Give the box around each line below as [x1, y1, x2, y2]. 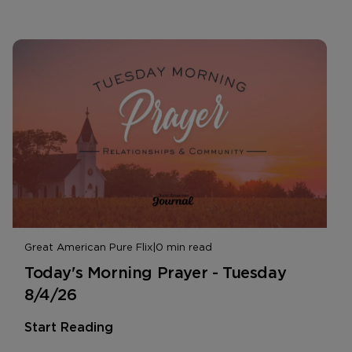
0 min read [156, 240, 212, 253]
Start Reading [24, 319, 113, 335]
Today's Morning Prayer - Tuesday [24, 262, 287, 282]
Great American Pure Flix [24, 240, 152, 253]
